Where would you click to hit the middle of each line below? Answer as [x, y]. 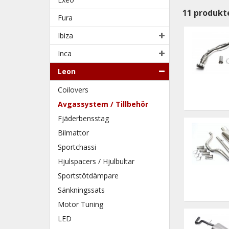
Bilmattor [73, 132]
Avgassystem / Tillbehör [103, 104]
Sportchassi [77, 147]
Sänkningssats [81, 190]
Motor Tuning [81, 204]
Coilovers [73, 89]
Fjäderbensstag [83, 118]
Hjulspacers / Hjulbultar [96, 161]
